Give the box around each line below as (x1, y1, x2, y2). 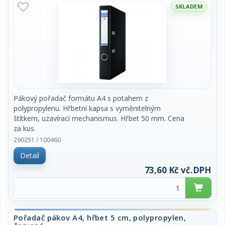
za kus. (14, 124, 36, 133)
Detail (20, 151, 39, 160)
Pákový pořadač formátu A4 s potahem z (14, 93, 148, 103)
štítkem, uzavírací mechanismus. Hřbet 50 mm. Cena (14, 114, 184, 123)
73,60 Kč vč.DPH (144, 164, 211, 176)
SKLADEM (175, 3, 203, 10)
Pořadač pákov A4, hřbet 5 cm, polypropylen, (14, 212, 186, 222)
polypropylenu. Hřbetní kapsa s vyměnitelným (14, 103, 161, 113)
